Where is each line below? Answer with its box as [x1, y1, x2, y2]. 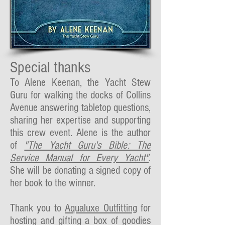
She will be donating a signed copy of [10, 164, 151, 177]
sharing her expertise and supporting [10, 114, 151, 127]
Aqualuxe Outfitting [65, 202, 137, 214]
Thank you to [10, 202, 65, 214]
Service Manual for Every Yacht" [10, 152, 149, 164]
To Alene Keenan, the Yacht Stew [10, 76, 151, 89]
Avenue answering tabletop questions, [10, 101, 151, 114]
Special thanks [10, 58, 90, 76]
